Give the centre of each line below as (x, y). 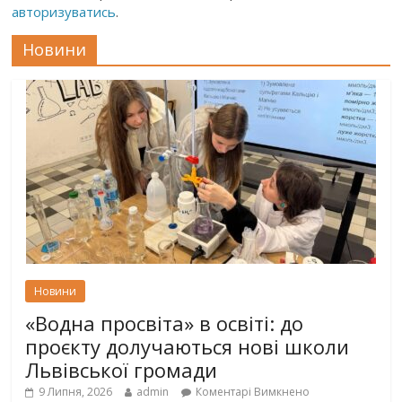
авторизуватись (64, 12)
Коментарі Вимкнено (253, 392)
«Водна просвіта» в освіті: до (165, 323)
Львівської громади (122, 370)
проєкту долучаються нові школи (188, 347)
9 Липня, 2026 (76, 392)
